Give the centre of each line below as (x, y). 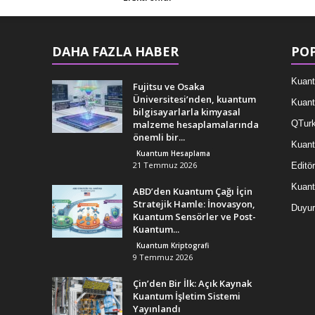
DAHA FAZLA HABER (115, 52)
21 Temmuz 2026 (165, 165)
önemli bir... (159, 137)
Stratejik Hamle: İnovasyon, (194, 204)
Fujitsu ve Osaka (168, 87)
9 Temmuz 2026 (162, 257)
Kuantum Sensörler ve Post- (194, 217)
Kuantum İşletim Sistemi (186, 296)
